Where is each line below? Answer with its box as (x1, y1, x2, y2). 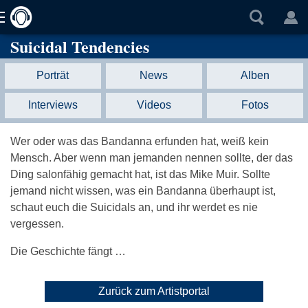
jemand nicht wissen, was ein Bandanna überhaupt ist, (10, 185, 276, 197)
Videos (136, 99, 171, 111)
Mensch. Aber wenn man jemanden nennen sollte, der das (10, 152, 293, 164)
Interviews (27, 99, 78, 111)
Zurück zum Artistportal (98, 285, 210, 298)
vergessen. (10, 218, 64, 230)
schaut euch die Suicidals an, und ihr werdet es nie (10, 201, 258, 214)
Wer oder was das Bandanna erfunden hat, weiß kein (10, 135, 269, 148)
